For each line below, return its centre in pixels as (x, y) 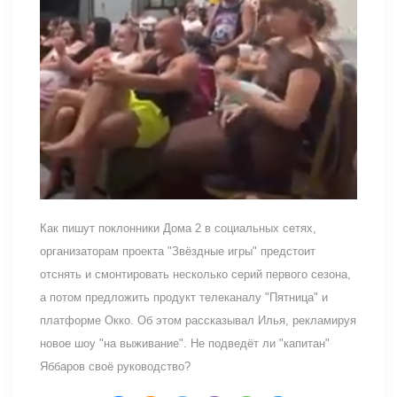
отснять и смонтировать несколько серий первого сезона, (195, 274)
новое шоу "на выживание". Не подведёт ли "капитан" (185, 343)
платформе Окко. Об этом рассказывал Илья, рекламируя (198, 320)
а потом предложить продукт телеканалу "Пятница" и (184, 297)
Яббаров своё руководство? (115, 366)
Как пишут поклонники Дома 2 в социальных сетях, (178, 228)
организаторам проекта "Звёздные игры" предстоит (178, 251)
